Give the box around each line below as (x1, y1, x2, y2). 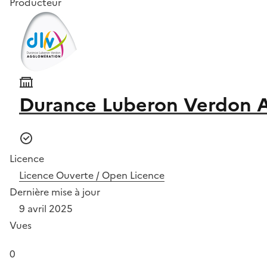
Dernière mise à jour (10, 185, 100, 199)
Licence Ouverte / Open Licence (19, 168, 164, 182)
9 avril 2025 (19, 201, 73, 216)
